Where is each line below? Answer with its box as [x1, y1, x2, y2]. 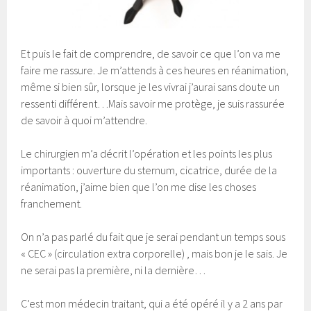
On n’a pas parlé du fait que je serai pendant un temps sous [21, 229, 286, 244]
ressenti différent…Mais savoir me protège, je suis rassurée [21, 96, 285, 110]
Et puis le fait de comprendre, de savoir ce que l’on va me [21, 46, 281, 60]
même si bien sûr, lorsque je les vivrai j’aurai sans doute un [21, 79, 280, 94]
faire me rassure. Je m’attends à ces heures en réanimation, [21, 62, 289, 77]
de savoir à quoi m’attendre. [21, 112, 148, 127]
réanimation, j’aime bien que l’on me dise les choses [21, 179, 257, 194]
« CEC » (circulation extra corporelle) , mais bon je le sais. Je [21, 246, 288, 260]
